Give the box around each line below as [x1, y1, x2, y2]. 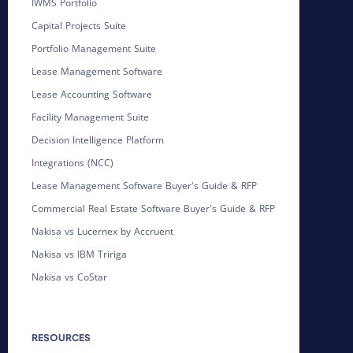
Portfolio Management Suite [32, 42, 156, 56]
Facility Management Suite [32, 110, 149, 124]
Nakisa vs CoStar [32, 270, 107, 284]
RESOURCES [32, 332, 91, 344]
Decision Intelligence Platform [32, 133, 164, 147]
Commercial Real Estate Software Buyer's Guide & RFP [32, 202, 275, 216]
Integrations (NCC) [32, 156, 113, 170]
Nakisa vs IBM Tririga [32, 247, 127, 262]
